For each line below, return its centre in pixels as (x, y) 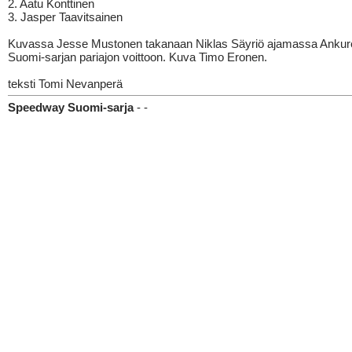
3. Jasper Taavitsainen (65, 17)
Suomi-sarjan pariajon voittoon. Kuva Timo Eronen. (137, 57)
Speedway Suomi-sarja (71, 107)
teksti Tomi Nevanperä (65, 84)
